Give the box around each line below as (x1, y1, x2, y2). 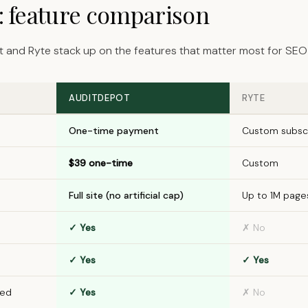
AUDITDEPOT (69, 92, 131, 104)
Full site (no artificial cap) (69, 189, 184, 201)
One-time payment (69, 124, 159, 137)
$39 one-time (69, 157, 133, 169)
